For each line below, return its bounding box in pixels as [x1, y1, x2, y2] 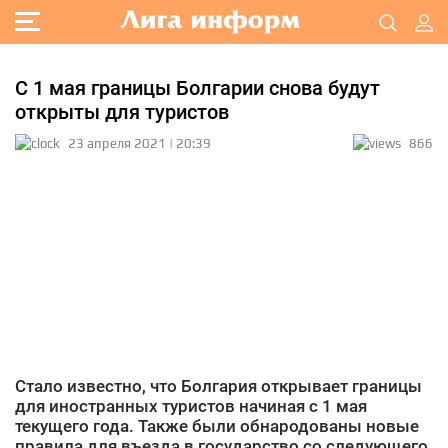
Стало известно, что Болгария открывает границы [15, 376, 422, 396]
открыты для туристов [15, 100, 229, 124]
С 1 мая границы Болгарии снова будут [15, 76, 380, 100]
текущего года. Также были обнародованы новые [15, 416, 419, 436]
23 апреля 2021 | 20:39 [68, 136, 211, 151]
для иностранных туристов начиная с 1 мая [15, 396, 367, 416]
